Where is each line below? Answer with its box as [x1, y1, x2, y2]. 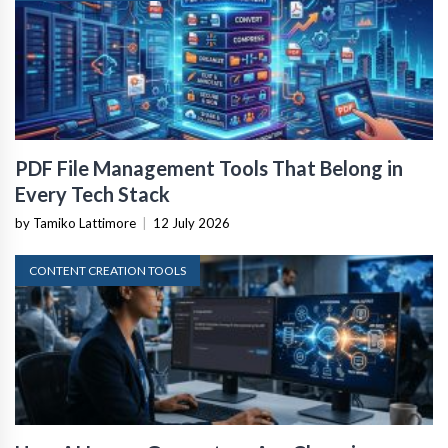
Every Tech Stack [15, 181, 170, 206]
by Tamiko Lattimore [15, 214, 136, 231]
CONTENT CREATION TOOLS [29, 262, 186, 278]
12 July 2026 [153, 214, 230, 231]
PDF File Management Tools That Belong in [15, 155, 403, 180]
